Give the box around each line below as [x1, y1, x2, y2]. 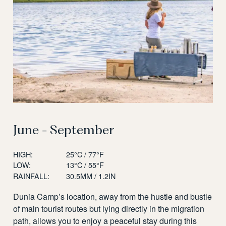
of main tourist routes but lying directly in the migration [13, 202, 205, 214]
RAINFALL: [13, 170, 50, 181]
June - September [13, 122, 115, 137]
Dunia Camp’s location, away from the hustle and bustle [13, 190, 212, 202]
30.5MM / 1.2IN [66, 170, 116, 181]
